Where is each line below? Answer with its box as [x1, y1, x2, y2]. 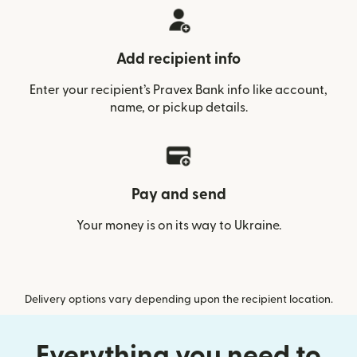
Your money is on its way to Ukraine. [76, 218, 281, 232]
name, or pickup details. [109, 100, 248, 114]
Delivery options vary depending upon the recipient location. [24, 293, 333, 305]
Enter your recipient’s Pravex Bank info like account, [29, 83, 328, 96]
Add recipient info [116, 51, 241, 67]
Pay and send [131, 186, 226, 202]
